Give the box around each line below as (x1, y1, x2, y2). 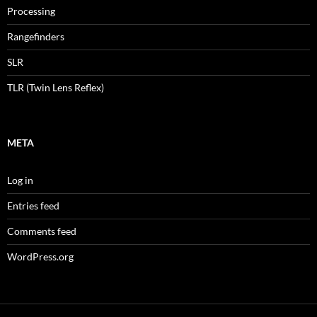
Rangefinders (7, 30, 64, 43)
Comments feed (7, 225, 76, 238)
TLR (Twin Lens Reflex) (7, 81, 104, 94)
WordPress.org (7, 250, 74, 263)
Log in (7, 174, 33, 187)
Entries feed (7, 200, 59, 212)
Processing (7, 5, 55, 18)
